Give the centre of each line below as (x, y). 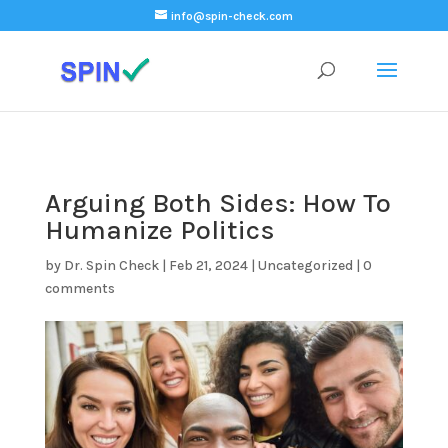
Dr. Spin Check (111, 265)
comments (79, 288)
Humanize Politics (159, 230)
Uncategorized (305, 265)
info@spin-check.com (231, 16)
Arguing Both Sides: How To (217, 203)
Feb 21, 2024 (208, 265)
